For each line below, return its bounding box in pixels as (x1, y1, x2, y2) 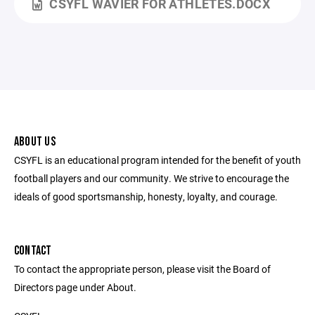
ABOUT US (14, 134, 56, 149)
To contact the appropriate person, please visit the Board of (14, 262, 271, 276)
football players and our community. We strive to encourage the (14, 172, 289, 185)
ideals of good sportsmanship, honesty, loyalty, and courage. (14, 190, 278, 203)
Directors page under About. (14, 281, 136, 294)
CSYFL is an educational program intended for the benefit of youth (14, 153, 301, 167)
